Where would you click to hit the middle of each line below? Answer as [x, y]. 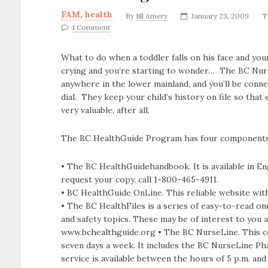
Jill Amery [152, 16]
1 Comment [91, 27]
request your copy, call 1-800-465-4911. [140, 179]
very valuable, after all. [105, 110]
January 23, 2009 [220, 16]
